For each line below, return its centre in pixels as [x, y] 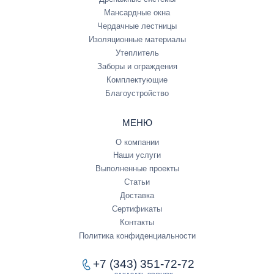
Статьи [137, 182]
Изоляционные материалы [137, 40]
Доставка [137, 196]
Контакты [137, 223]
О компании [137, 142]
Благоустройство [137, 94]
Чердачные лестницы [137, 26]
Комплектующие [137, 80]
